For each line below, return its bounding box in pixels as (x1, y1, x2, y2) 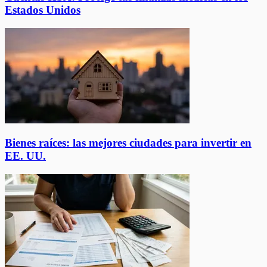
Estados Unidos (5, 3, 80, 16)
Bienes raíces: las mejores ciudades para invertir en (5, 136, 252, 150)
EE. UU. (5, 150, 46, 163)
